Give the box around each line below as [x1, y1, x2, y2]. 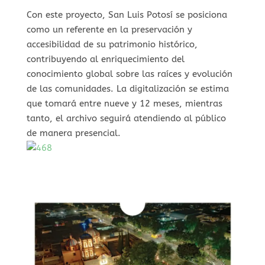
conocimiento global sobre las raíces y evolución [26, 68, 232, 79]
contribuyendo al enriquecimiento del [26, 53, 185, 64]
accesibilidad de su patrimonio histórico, [26, 38, 198, 50]
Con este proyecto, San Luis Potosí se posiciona [26, 9, 227, 20]
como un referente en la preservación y [26, 24, 192, 35]
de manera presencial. [26, 127, 121, 138]
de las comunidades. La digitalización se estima [26, 83, 229, 94]
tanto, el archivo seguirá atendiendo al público [26, 112, 226, 124]
